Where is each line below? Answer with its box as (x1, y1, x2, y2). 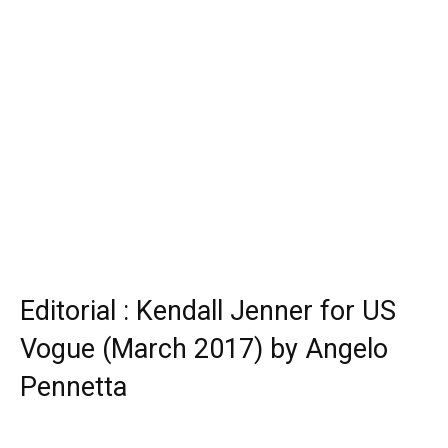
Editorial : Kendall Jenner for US (20, 294, 396, 327)
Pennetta (20, 370, 127, 403)
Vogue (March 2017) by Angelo (20, 332, 388, 365)
